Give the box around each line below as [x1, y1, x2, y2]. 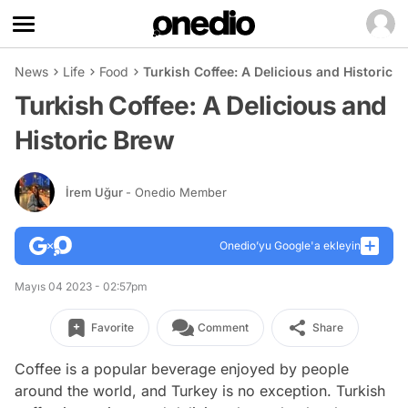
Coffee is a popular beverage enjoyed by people [15, 360, 349, 378]
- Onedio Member [126, 184, 227, 199]
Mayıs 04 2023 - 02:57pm [15, 280, 148, 293]
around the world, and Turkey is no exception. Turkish [15, 382, 385, 400]
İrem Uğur [66, 184, 126, 199]
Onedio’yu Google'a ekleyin [219, 239, 361, 252]
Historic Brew [15, 125, 174, 156]
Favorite [90, 321, 134, 334]
